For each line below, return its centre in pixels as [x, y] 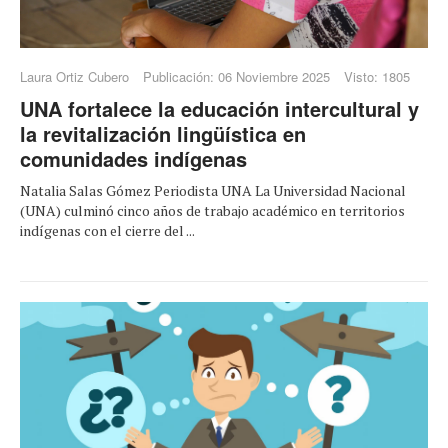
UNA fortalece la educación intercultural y [219, 108]
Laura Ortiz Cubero [74, 76]
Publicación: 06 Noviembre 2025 [236, 76]
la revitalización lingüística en [163, 133]
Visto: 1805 [377, 76]
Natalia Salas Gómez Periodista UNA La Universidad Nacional [213, 190]
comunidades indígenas [133, 158]
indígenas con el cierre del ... [107, 230]
